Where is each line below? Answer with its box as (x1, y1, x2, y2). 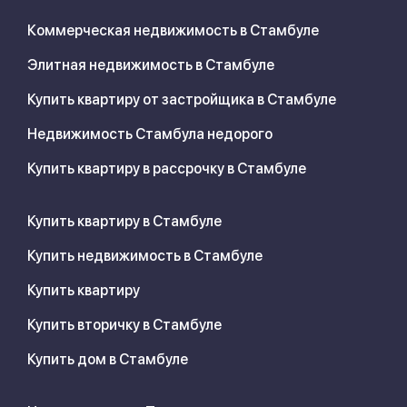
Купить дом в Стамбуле (27, 351, 188, 369)
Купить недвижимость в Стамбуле (27, 247, 263, 265)
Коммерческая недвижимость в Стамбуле (27, 22, 319, 40)
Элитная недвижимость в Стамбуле (27, 56, 274, 74)
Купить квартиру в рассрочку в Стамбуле (27, 160, 306, 178)
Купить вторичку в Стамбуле (27, 316, 222, 334)
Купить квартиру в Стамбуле (27, 213, 222, 231)
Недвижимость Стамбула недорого (27, 125, 273, 144)
